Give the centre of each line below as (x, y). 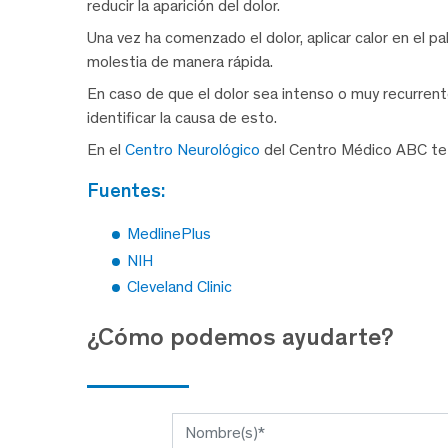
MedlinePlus (169, 234)
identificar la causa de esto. (182, 118)
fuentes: (132, 190)
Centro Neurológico (192, 150)
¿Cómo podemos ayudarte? (240, 337)
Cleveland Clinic (179, 287)
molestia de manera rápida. (180, 62)
